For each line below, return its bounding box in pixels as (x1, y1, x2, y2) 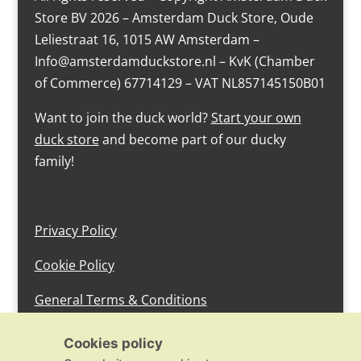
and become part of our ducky (98, 131, 286, 149)
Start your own (210, 109, 301, 127)
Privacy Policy (34, 222, 117, 240)
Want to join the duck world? (34, 109, 211, 127)
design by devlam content (34, 326, 191, 344)
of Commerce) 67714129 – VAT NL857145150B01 (34, 74, 326, 93)
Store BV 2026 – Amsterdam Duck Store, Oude (34, 9, 313, 27)
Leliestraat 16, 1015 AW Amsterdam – (34, 31, 259, 49)
